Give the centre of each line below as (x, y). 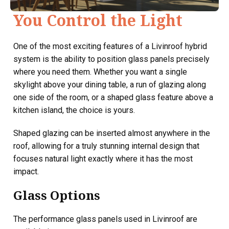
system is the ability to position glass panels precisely (111, 59)
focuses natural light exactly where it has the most (103, 159)
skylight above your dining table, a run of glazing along (110, 85)
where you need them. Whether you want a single (100, 72)
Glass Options (57, 195)
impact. (26, 171)
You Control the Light (98, 20)
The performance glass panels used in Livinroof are (105, 219)
